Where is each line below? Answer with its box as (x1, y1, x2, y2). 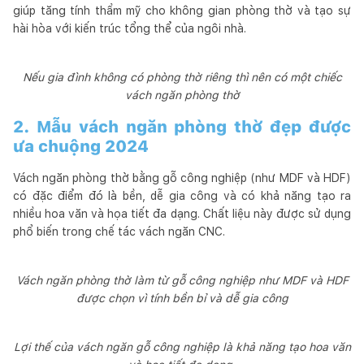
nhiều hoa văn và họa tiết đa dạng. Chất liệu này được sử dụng (13, 206, 351, 220)
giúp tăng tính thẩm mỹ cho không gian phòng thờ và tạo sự (13, 3, 351, 17)
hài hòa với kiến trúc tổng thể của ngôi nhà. (13, 21, 246, 35)
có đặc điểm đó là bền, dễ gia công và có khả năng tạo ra (13, 188, 351, 202)
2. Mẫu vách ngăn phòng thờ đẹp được (13, 116, 351, 136)
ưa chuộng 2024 (13, 136, 149, 156)
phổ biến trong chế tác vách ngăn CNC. (13, 224, 225, 238)
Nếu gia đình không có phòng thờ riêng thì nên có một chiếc (22, 70, 342, 84)
